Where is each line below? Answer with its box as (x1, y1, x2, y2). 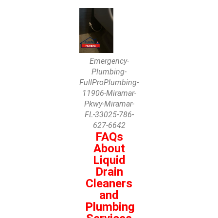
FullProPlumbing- (79, 77, 139, 87)
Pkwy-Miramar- (84, 99, 134, 109)
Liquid (92, 153, 126, 167)
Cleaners (86, 176, 132, 190)
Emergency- (89, 56, 129, 66)
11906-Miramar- (82, 88, 136, 98)
